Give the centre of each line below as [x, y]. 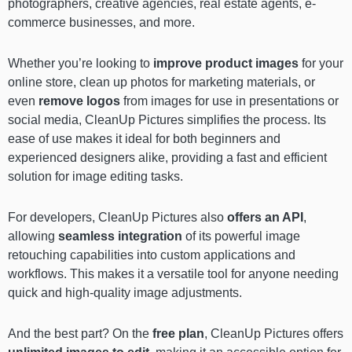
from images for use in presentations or [231, 101]
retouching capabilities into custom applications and [152, 255]
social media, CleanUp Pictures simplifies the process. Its [167, 120]
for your [321, 64]
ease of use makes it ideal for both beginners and [144, 139]
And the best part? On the [80, 334]
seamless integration [119, 236]
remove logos [81, 101]
